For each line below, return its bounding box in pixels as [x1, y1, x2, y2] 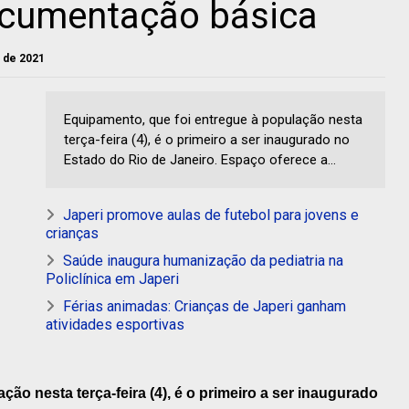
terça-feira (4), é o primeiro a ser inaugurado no [64, 131, 350, 149]
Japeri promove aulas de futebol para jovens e [63, 206, 359, 225]
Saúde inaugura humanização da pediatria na [63, 252, 343, 270]
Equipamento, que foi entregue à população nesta [64, 111, 362, 129]
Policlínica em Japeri [46, 270, 179, 288]
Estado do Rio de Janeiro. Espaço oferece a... [64, 152, 336, 169]
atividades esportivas [46, 316, 184, 334]
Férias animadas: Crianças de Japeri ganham [63, 298, 346, 316]
